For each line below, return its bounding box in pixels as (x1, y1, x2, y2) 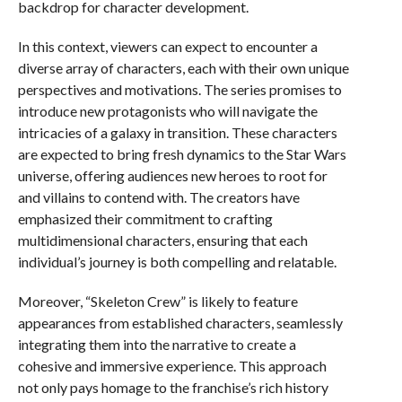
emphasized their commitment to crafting (17, 210, 273, 227)
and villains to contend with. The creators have (17, 188, 300, 205)
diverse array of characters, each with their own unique (17, 59, 349, 76)
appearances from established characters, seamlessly (17, 314, 343, 331)
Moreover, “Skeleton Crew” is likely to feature (17, 293, 298, 310)
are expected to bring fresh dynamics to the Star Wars (17, 145, 346, 162)
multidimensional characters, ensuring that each (17, 232, 308, 249)
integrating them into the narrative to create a (17, 336, 296, 353)
